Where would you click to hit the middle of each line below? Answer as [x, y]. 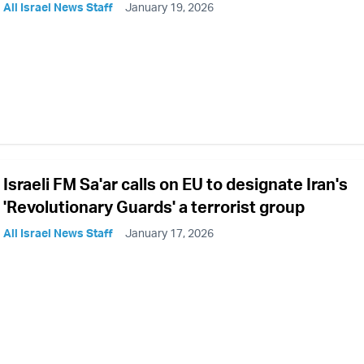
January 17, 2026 [169, 232]
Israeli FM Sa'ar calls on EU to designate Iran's [175, 184]
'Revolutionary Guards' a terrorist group [154, 206]
